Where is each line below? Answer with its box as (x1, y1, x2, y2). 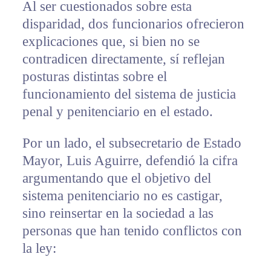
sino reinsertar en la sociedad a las (22, 206, 214, 221)
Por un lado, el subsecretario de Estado (22, 135, 241, 151)
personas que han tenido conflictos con (22, 223, 242, 239)
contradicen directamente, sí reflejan (22, 51, 225, 67)
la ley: (22, 241, 56, 256)
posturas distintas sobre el (22, 69, 167, 85)
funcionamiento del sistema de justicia (22, 87, 236, 102)
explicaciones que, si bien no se (22, 34, 200, 50)
